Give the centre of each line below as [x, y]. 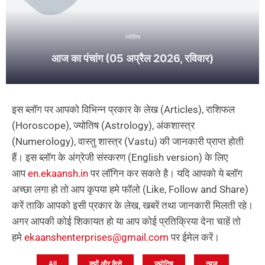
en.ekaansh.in [58, 173]
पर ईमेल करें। [194, 237]
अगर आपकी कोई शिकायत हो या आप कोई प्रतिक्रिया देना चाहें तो [126, 221]
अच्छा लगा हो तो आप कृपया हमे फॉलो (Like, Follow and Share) [130, 189]
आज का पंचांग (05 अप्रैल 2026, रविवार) [132, 58]
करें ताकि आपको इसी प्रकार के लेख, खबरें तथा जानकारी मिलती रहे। [132, 205]
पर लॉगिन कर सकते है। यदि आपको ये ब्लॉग [165, 173]
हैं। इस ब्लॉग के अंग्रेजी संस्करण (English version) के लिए [120, 157]
